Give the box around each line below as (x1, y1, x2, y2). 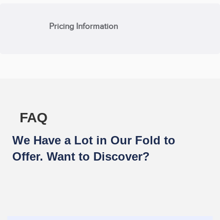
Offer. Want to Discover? (12, 150, 150, 163)
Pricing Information (49, 22, 118, 30)
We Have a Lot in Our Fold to (12, 134, 176, 147)
